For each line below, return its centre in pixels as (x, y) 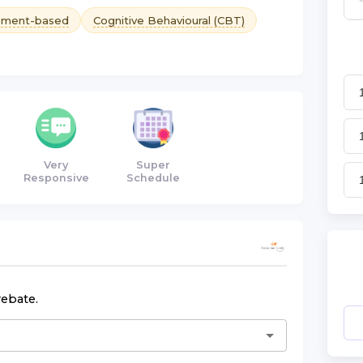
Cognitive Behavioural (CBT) (169, 20)
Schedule (153, 177)
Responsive (56, 177)
